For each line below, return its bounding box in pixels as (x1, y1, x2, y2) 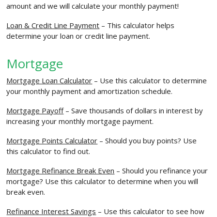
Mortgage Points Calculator (6, 136, 98, 145)
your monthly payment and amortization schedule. (6, 86, 173, 96)
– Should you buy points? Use (97, 136, 197, 145)
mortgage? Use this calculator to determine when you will (6, 176, 199, 186)
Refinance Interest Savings (6, 206, 96, 216)
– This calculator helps (99, 20, 175, 30)
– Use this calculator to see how (96, 206, 205, 216)
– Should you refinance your (114, 166, 208, 175)
